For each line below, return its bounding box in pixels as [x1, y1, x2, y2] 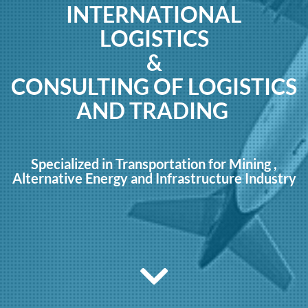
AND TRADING [76, 96, 232, 124]
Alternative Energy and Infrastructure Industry [12, 170, 296, 186]
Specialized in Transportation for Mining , [31, 155, 277, 172]
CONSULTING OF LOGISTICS [11, 72, 297, 100]
